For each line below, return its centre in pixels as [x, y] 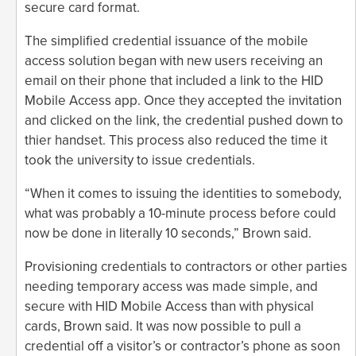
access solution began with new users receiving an [174, 60]
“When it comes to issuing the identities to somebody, [183, 193]
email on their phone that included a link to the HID [174, 80]
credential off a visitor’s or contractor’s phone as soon [182, 346]
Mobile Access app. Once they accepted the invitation [183, 100]
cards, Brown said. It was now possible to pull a [163, 326]
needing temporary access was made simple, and [171, 286]
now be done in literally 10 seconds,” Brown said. [168, 233]
